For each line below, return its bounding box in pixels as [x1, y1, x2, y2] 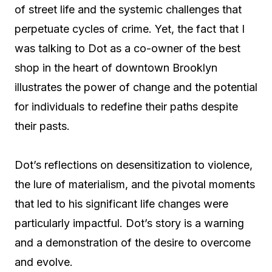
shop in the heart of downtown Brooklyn [15, 61, 217, 74]
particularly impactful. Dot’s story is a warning [15, 217, 244, 229]
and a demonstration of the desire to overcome [15, 236, 251, 249]
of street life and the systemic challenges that [15, 3, 242, 16]
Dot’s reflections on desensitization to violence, [15, 158, 253, 171]
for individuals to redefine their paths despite [15, 100, 238, 113]
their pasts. [15, 120, 70, 132]
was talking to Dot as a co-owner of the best [15, 42, 240, 55]
